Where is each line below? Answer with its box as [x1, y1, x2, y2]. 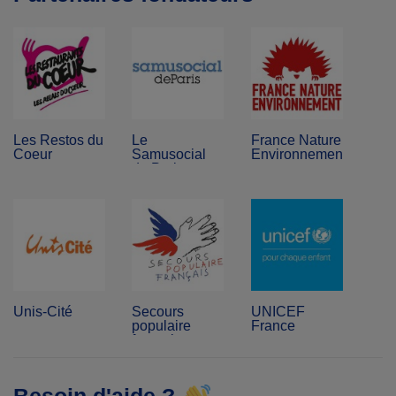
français [132, 331, 182, 347]
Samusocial [132, 146, 207, 162]
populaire [132, 317, 192, 333]
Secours [132, 303, 185, 319]
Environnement [250, 146, 346, 162]
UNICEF [250, 303, 305, 319]
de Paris [132, 160, 185, 176]
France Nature [250, 132, 341, 148]
